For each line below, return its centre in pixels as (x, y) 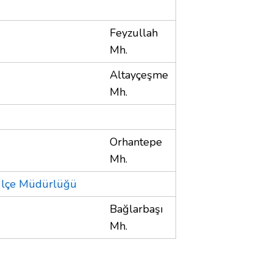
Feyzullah (134, 33)
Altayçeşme (139, 75)
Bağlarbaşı (136, 209)
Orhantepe (136, 142)
